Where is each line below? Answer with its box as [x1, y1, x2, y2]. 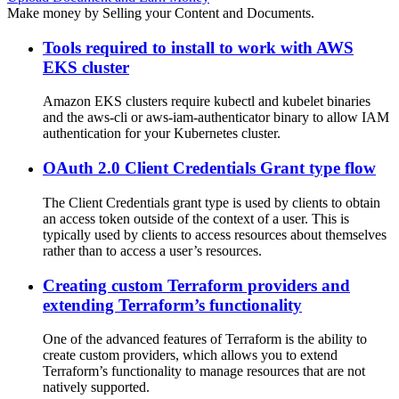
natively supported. [43, 379, 150, 395]
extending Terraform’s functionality [43, 295, 302, 314]
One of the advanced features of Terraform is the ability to [43, 331, 367, 347]
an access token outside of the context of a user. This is [43, 210, 349, 226]
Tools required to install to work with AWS [43, 37, 354, 57]
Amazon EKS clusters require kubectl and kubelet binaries [43, 94, 370, 110]
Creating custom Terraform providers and [43, 275, 350, 295]
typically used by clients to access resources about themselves [43, 226, 387, 242]
